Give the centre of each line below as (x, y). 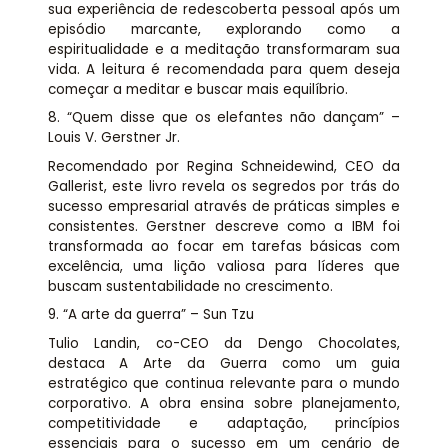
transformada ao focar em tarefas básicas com (224, 246)
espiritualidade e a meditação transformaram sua (224, 49)
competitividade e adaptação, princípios (224, 423)
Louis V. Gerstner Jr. (113, 138)
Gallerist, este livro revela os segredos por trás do (224, 186)
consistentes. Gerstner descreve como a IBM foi (224, 226)
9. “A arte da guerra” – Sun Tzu (150, 315)
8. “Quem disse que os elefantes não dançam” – (224, 118)
